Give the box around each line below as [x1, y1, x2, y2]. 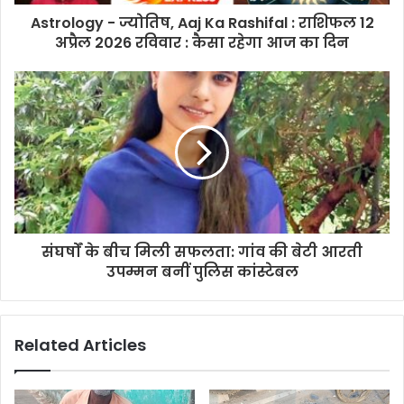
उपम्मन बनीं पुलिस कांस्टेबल [106, 261, 298, 282]
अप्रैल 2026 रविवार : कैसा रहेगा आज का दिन [55, 32, 349, 53]
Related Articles [14, 333, 146, 356]
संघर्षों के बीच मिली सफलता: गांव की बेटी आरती [41, 241, 363, 262]
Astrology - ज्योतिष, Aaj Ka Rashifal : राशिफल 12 [30, 12, 374, 33]
